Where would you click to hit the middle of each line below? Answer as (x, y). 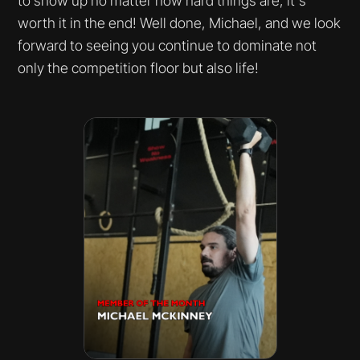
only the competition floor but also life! (139, 68)
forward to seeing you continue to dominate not (168, 46)
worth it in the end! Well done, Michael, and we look (180, 23)
